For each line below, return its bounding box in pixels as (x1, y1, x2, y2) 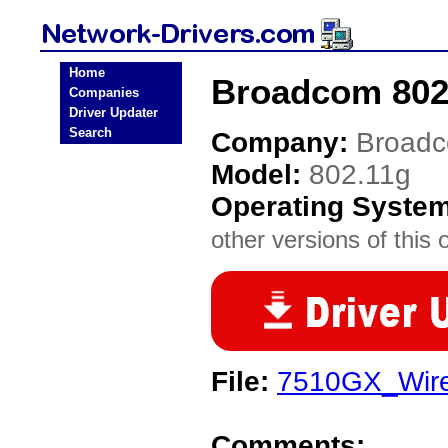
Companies (69, 85, 139, 100)
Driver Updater (69, 105, 158, 120)
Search (69, 125, 112, 140)
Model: (211, 159, 309, 190)
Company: (211, 127, 356, 158)
